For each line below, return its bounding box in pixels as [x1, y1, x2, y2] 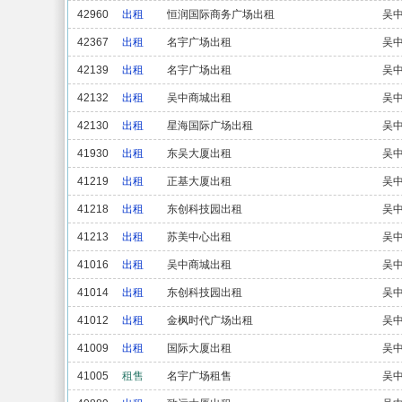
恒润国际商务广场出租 [167, 8, 275, 21]
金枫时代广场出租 [167, 314, 253, 327]
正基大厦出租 [167, 175, 232, 188]
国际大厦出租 [167, 342, 232, 354]
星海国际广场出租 [167, 119, 253, 132]
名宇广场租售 [167, 370, 232, 382]
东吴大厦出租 [167, 147, 232, 160]
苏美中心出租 [167, 231, 232, 243]
